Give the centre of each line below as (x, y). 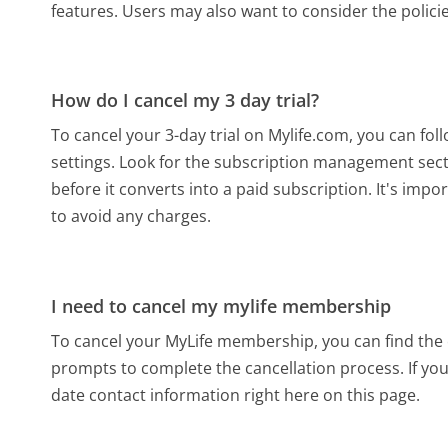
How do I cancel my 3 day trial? (185, 100)
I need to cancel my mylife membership (221, 305)
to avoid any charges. (131, 216)
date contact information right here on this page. (236, 395)
